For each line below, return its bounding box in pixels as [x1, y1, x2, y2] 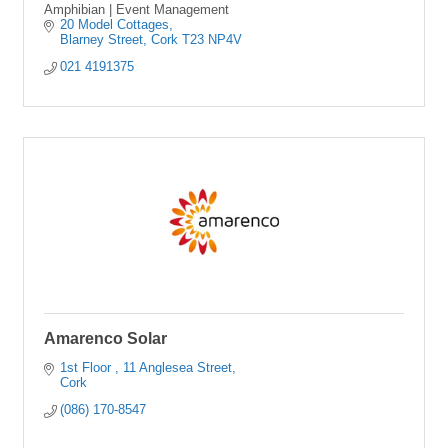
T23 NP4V [182, 32, 243, 47]
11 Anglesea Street [123, 360, 233, 375]
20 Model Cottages [60, 17, 170, 32]
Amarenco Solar [44, 330, 167, 347]
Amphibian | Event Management [44, 2, 229, 17]
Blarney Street [60, 32, 144, 47]
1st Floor [60, 360, 116, 375]
